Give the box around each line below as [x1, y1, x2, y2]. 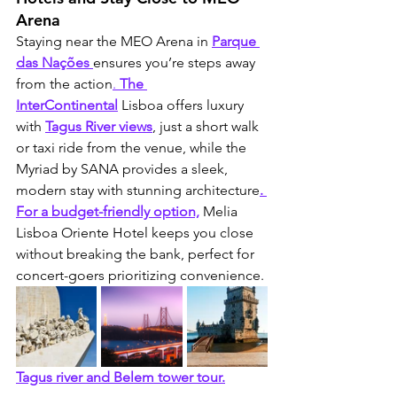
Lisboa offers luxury [121, 97, 247, 114]
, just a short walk [152, 118, 262, 136]
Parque [212, 33, 260, 51]
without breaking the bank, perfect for [16, 245, 258, 263]
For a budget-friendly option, [16, 203, 199, 221]
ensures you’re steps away [93, 54, 259, 72]
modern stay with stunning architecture [16, 182, 260, 199]
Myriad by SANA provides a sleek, [16, 160, 231, 178]
